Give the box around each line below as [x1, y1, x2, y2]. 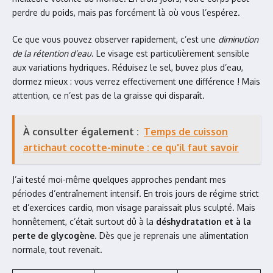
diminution [218, 34, 258, 44]
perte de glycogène [12, 230, 94, 241]
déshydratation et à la [156, 216, 251, 227]
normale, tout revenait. [12, 244, 102, 255]
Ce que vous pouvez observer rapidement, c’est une [12, 34, 218, 44]
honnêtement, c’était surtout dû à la [12, 216, 156, 227]
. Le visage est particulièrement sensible [91, 48, 249, 58]
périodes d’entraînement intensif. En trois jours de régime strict [12, 188, 259, 199]
